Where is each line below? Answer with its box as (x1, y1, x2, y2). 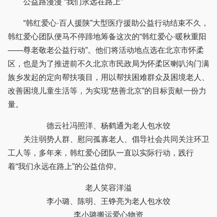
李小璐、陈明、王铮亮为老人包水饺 (46, 197, 170, 206)
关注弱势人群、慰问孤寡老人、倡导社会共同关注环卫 (8, 135, 209, 144)
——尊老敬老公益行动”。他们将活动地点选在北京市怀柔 (8, 46, 204, 55)
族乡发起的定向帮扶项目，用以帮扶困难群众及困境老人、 (8, 73, 209, 82)
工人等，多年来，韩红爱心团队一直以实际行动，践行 (8, 149, 194, 157)
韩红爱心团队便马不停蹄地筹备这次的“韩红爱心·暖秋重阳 (8, 32, 206, 41)
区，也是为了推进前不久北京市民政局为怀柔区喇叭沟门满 (8, 60, 209, 68)
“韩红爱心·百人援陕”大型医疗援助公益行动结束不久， (8, 19, 209, 28)
